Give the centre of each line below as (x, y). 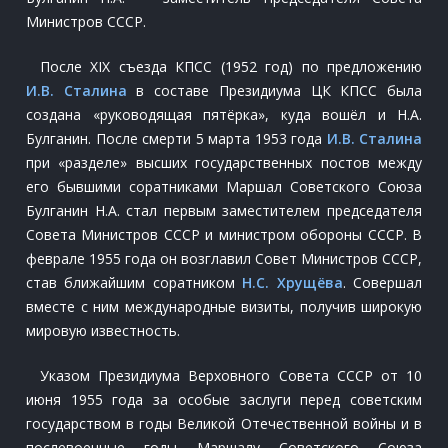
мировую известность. (103, 330)
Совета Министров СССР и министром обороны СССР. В (224, 234)
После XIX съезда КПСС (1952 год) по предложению (231, 66)
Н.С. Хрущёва (292, 282)
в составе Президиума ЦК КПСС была (274, 90)
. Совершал (382, 282)
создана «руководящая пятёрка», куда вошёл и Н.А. (224, 114)
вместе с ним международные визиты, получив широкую (224, 306)
